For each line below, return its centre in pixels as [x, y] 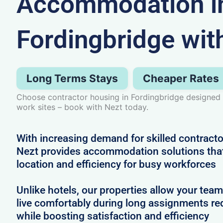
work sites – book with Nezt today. [82, 107]
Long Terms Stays [72, 78]
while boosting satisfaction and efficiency [112, 216]
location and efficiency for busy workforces [116, 164]
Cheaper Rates [181, 78]
